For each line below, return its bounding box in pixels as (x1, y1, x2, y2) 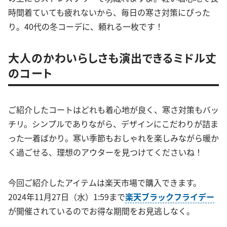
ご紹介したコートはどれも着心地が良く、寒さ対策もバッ (8, 103, 219, 116)
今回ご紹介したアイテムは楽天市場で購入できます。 (8, 176, 201, 189)
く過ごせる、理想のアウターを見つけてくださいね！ (8, 146, 203, 159)
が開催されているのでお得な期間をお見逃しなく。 (8, 205, 195, 217)
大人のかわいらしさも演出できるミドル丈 (8, 49, 217, 66)
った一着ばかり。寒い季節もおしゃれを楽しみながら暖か (8, 132, 219, 144)
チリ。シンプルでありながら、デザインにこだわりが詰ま (8, 118, 218, 130)
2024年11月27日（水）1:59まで (8, 191, 125, 203)
